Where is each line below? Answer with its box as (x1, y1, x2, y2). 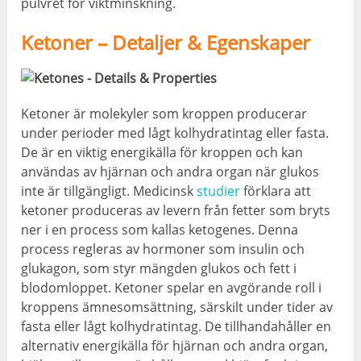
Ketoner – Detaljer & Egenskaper (21, 29, 311, 56)
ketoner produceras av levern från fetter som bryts (21, 201, 331, 220)
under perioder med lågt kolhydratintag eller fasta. (21, 124, 330, 143)
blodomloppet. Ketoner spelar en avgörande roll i (21, 279, 322, 297)
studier (197, 182, 241, 201)
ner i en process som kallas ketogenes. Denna (21, 221, 299, 239)
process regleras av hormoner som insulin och (21, 240, 305, 259)
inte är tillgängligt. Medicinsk (21, 182, 197, 201)
